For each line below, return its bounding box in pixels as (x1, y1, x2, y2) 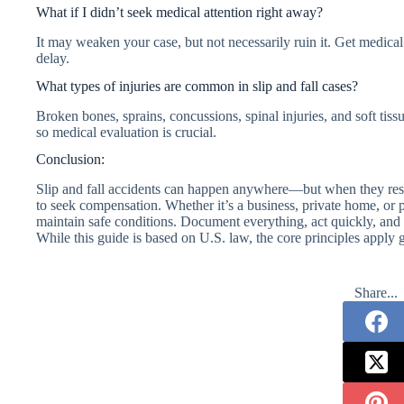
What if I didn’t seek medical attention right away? (36, 5, 323, 21)
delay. (36, 50, 69, 67)
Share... (354, 285, 399, 301)
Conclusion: (36, 151, 105, 168)
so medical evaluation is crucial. (36, 124, 216, 140)
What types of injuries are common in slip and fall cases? (36, 78, 358, 94)
